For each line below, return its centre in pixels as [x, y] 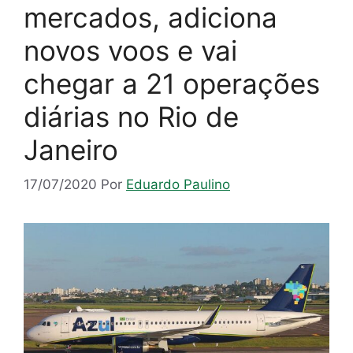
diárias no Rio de [131, 116]
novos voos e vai [130, 50]
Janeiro [71, 149]
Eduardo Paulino [178, 185]
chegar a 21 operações [172, 83]
